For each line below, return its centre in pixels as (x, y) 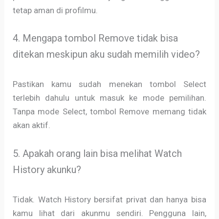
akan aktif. (32, 125)
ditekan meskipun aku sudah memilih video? (107, 55)
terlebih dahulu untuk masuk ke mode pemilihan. (109, 98)
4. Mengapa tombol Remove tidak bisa (96, 38)
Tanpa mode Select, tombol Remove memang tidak (109, 112)
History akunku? (47, 169)
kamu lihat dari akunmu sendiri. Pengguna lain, (109, 213)
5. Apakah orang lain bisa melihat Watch (98, 153)
